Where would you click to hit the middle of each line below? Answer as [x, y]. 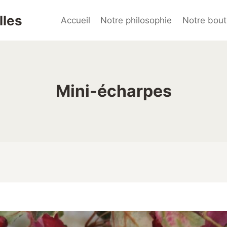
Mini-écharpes [113, 91]
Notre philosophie [136, 20]
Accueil [75, 20]
